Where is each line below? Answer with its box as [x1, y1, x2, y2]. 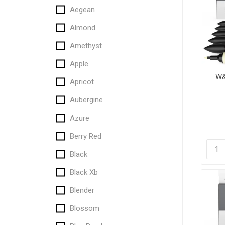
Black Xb [69, 168, 98, 177]
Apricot [69, 77, 94, 86]
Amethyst [69, 41, 102, 50]
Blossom [69, 204, 99, 213]
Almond [69, 23, 95, 32]
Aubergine [69, 95, 103, 104]
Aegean [69, 5, 95, 14]
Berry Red [69, 132, 101, 141]
